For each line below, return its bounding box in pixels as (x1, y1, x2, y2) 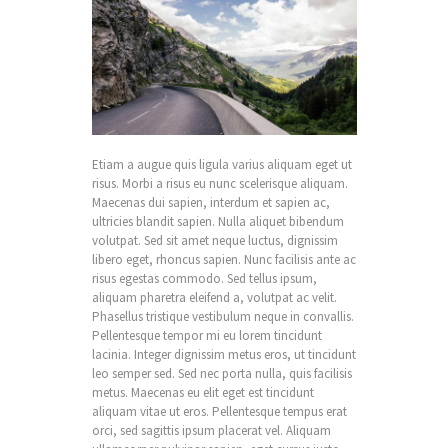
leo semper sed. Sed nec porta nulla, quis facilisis (91, 364, 352, 382)
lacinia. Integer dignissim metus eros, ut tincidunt (91, 345, 356, 363)
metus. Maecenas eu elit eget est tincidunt (91, 383, 314, 401)
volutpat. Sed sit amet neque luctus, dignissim (91, 231, 338, 249)
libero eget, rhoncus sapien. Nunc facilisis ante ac (91, 250, 356, 268)
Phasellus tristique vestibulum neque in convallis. (91, 307, 354, 325)
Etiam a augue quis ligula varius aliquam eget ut (91, 155, 352, 173)
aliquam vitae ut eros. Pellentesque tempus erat (91, 402, 347, 420)
